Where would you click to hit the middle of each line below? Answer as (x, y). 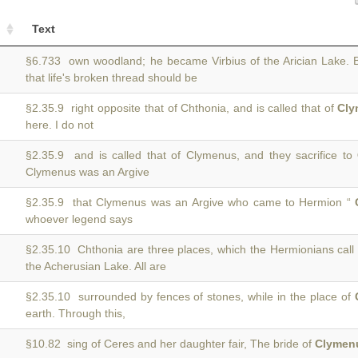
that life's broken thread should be (111, 78)
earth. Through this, (76, 313)
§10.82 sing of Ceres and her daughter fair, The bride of (170, 344)
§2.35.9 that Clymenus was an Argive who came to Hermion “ (191, 202)
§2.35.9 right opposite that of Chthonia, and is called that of (182, 108)
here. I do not (60, 125)
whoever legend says (79, 219)
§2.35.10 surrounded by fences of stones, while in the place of (190, 296)
